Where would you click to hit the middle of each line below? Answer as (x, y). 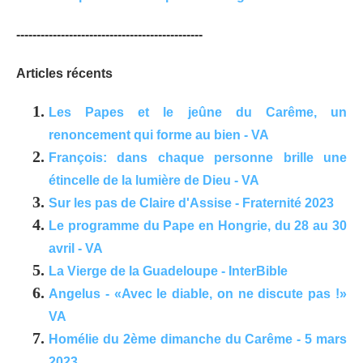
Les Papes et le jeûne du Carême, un (198, 113)
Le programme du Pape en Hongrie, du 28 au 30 (198, 226)
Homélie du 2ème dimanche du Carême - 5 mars (198, 340)
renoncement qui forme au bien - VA (159, 135)
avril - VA (76, 249)
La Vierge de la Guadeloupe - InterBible (168, 271)
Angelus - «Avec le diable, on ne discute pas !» (198, 294)
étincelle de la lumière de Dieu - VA (154, 181)
